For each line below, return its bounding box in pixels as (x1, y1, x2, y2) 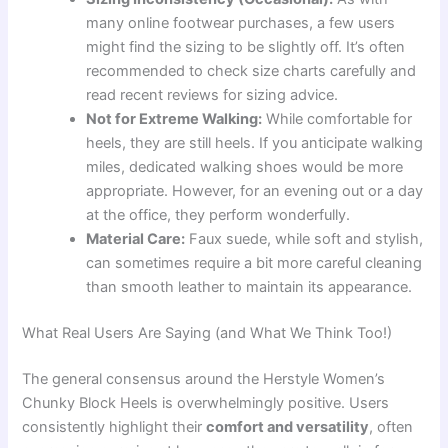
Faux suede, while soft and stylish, (185, 230, 424, 249)
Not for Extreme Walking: (86, 110, 263, 129)
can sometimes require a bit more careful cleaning (86, 254, 423, 273)
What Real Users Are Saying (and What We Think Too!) (22, 324, 393, 343)
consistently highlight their (22, 417, 207, 436)
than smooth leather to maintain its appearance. (86, 278, 413, 297)
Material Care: (86, 230, 186, 249)
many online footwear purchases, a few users (86, 14, 396, 33)
